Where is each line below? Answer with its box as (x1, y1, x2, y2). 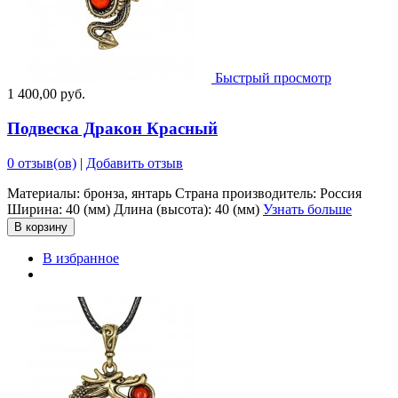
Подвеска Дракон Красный (7, 118, 218, 138)
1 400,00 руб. (7, 86, 85, 102)
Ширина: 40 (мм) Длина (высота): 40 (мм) (7, 201, 263, 217)
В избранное (43, 250, 119, 266)
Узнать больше (263, 201, 352, 217)
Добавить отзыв (86, 155, 183, 171)
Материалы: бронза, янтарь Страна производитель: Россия (7, 185, 362, 201)
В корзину (14, 219, 68, 234)
